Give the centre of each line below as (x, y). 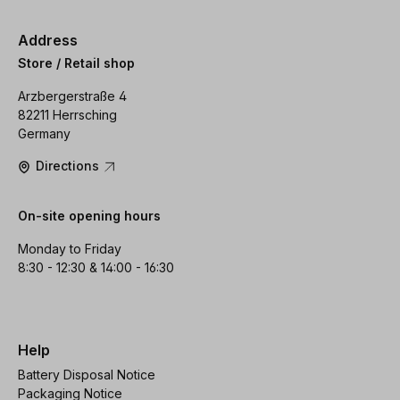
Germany (44, 134)
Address (48, 40)
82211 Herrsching (67, 115)
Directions (69, 166)
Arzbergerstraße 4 (72, 96)
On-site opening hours (89, 216)
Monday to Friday (70, 249)
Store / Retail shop (76, 63)
